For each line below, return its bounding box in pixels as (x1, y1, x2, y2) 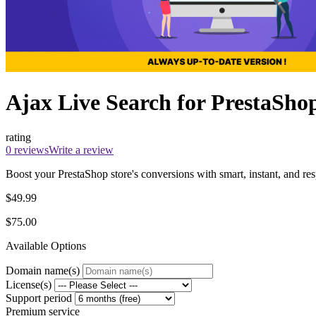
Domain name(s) (6, 264, 80, 276)
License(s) (6, 278, 51, 291)
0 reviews (6, 143, 49, 156)
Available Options (6, 239, 86, 252)
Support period (6, 291, 72, 304)
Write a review (49, 143, 114, 156)
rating (6, 130, 31, 143)
